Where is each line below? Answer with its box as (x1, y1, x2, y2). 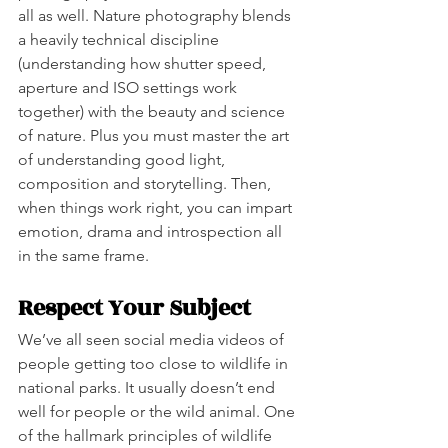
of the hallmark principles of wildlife (18, 425, 276, 445)
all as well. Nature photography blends (18, 5, 295, 25)
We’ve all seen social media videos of (18, 329, 288, 349)
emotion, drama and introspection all (18, 221, 286, 241)
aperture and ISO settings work (18, 77, 241, 97)
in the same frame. (18, 245, 153, 265)
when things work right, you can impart (18, 197, 296, 217)
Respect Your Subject (18, 290, 251, 325)
